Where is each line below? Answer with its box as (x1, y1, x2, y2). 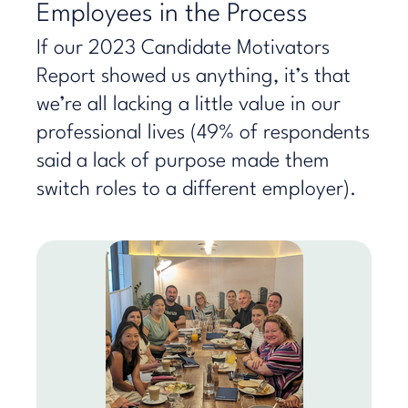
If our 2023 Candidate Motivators (36, 38, 330, 58)
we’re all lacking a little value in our (36, 95, 341, 115)
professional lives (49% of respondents (36, 123, 370, 143)
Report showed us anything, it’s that (36, 66, 351, 87)
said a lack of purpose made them (36, 151, 330, 171)
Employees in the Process (36, 2, 308, 27)
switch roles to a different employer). (36, 179, 357, 199)
